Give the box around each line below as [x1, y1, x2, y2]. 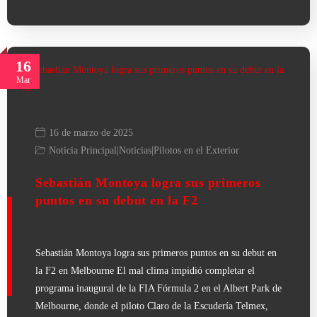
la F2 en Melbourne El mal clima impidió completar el [35, 265, 255, 276]
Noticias [119, 144, 151, 156]
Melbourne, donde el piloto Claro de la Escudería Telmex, [35, 300, 268, 311]
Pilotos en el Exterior [154, 144, 239, 156]
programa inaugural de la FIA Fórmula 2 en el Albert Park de [35, 282, 282, 294]
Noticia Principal [49, 144, 117, 156]
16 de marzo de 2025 [49, 127, 133, 138]
